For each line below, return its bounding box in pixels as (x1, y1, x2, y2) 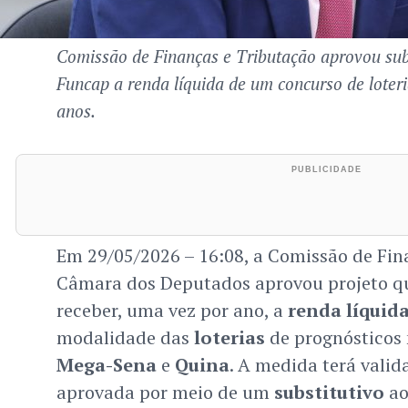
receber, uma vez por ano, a (56, 298, 288, 323)
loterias (193, 325, 265, 351)
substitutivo (273, 380, 384, 405)
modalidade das (56, 325, 194, 351)
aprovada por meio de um (56, 380, 274, 405)
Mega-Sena (56, 352, 157, 378)
